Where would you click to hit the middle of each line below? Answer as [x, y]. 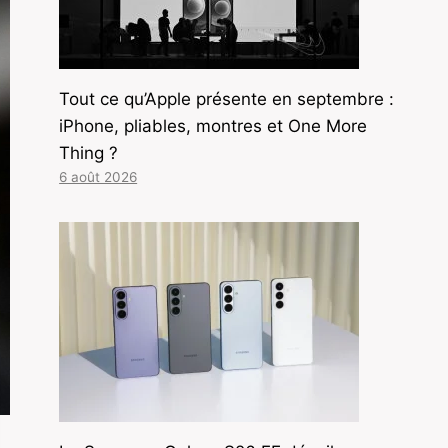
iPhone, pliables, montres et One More [213, 125]
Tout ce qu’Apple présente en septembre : [227, 98]
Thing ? [89, 152]
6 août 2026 [98, 176]
